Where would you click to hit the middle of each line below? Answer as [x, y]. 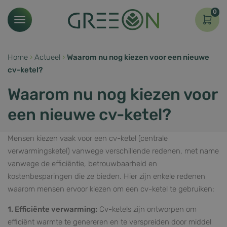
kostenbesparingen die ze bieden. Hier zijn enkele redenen [106, 176]
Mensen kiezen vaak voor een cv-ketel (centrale [88, 138]
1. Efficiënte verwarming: [52, 209]
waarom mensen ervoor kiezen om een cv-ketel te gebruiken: [111, 189]
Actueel [47, 57]
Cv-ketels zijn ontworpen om [147, 209]
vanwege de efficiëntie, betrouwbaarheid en [82, 163]
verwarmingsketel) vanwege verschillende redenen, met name [113, 151]
